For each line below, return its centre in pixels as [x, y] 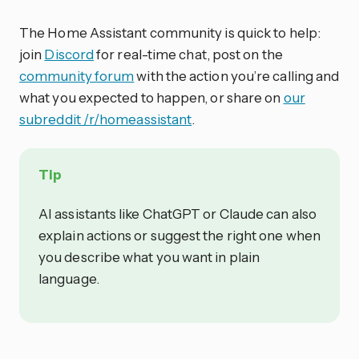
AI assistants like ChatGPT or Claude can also [177, 213]
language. [69, 278]
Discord [69, 54]
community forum [77, 75]
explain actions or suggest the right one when [179, 235]
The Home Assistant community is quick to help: [170, 32]
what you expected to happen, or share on [151, 97]
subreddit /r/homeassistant [106, 119]
